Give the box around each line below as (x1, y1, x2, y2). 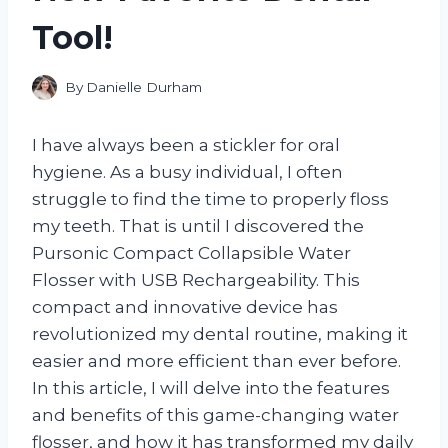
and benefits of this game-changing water (32, 405, 399, 426)
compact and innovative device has (32, 297, 338, 318)
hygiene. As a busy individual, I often (32, 162, 343, 183)
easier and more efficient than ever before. (32, 351, 401, 372)
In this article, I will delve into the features (32, 378, 390, 399)
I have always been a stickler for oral (32, 135, 340, 156)
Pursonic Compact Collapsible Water (32, 243, 351, 264)
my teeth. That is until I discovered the (32, 216, 364, 237)
